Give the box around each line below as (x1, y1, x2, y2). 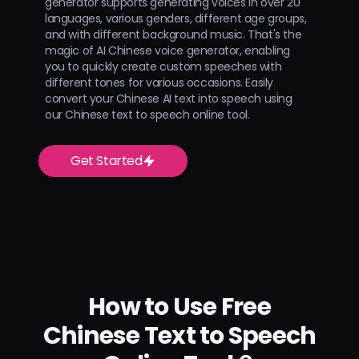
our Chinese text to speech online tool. (45, 106, 250, 123)
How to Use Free (88, 289, 271, 324)
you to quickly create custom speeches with (45, 58, 282, 75)
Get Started (71, 151, 143, 170)
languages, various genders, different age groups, (45, 10, 307, 26)
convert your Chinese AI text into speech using (45, 90, 292, 107)
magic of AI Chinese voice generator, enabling (45, 42, 291, 58)
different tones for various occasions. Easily (45, 74, 274, 91)
